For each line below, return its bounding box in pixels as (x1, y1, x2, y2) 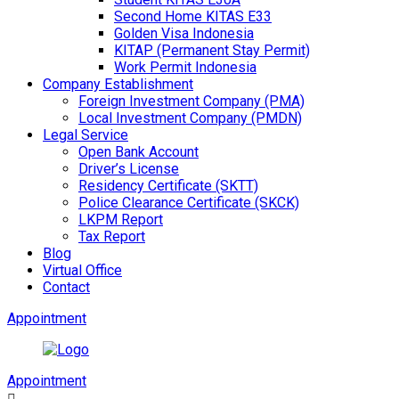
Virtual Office (43, 261, 122, 279)
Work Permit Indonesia (114, 58, 256, 76)
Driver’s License (78, 159, 179, 177)
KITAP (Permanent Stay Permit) (114, 41, 310, 59)
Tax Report (78, 227, 145, 245)
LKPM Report (78, 210, 163, 228)
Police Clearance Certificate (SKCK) (78, 193, 299, 211)
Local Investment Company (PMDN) (78, 109, 302, 126)
